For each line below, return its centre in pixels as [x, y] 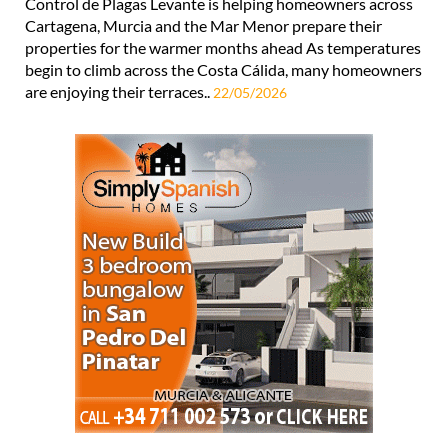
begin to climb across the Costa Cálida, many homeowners [223, 69]
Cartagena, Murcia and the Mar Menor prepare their [203, 25]
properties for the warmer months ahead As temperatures [223, 47]
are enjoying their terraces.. [119, 91]
